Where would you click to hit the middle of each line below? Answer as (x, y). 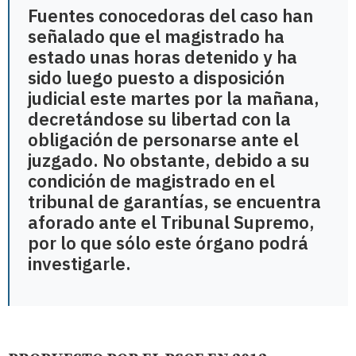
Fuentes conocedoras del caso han (170, 15)
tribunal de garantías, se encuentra (174, 201)
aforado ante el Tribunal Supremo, (171, 222)
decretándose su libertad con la (159, 118)
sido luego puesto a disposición (156, 77)
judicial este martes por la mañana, (174, 98)
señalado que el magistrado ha (156, 36)
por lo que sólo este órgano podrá (168, 242)
